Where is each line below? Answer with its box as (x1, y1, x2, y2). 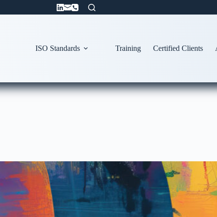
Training (115, 44, 141, 52)
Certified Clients (153, 44, 203, 52)
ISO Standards (35, 44, 80, 52)
